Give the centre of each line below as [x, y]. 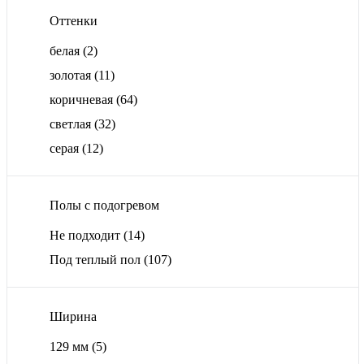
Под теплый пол [97, 260]
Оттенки [74, 21]
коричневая [83, 100]
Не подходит [87, 236]
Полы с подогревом [104, 206]
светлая [72, 124]
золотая [72, 76]
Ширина [73, 316]
